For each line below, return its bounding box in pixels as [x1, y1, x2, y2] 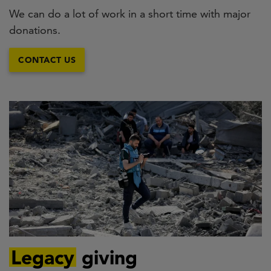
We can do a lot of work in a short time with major [9, 7, 250, 21]
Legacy [11, 244, 75, 269]
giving [76, 244, 138, 269]
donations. [9, 23, 60, 38]
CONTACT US [18, 54, 76, 65]
